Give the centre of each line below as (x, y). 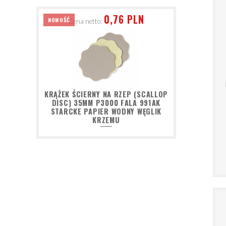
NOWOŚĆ (59, 20)
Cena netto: (85, 21)
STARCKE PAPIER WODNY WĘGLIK (106, 111)
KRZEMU (106, 120)
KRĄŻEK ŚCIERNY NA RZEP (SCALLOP (106, 94)
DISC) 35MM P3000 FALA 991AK (106, 103)
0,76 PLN (124, 19)
